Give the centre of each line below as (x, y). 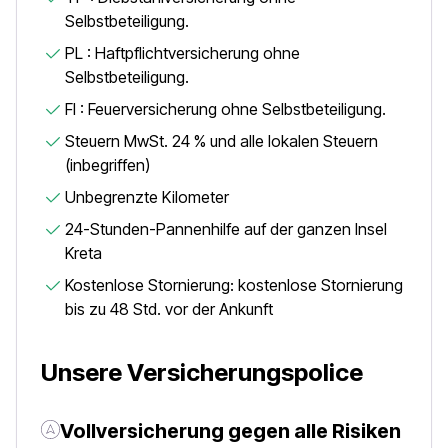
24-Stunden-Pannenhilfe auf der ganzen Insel (226, 229)
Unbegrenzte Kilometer (147, 197)
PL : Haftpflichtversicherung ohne (182, 53)
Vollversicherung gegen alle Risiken (230, 431)
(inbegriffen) (107, 165)
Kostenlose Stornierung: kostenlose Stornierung (234, 285)
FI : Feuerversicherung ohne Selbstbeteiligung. (225, 109)
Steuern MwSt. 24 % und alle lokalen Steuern (221, 141)
